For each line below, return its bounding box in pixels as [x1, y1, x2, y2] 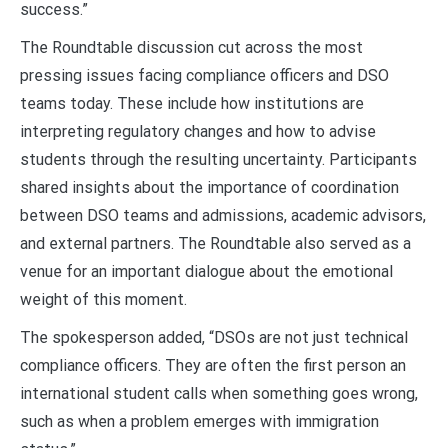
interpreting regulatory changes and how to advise [20, 121, 376, 141]
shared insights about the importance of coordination [20, 177, 399, 197]
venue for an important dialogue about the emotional [20, 261, 393, 281]
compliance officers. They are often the [20, 355, 299, 375]
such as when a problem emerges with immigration [20, 411, 379, 431]
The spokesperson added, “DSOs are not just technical [20, 327, 408, 347]
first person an [303, 355, 406, 375]
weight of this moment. [20, 289, 191, 309]
